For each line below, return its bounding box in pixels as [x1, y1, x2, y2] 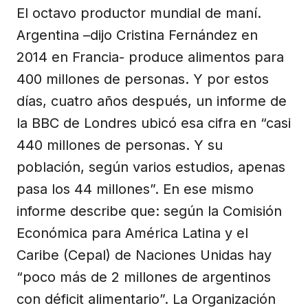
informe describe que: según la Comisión [16, 202, 282, 219]
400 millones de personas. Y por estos [16, 70, 269, 87]
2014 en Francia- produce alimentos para [16, 48, 284, 65]
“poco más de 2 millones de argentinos [16, 268, 271, 285]
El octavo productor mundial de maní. [16, 4, 261, 21]
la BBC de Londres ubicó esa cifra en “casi [16, 114, 291, 131]
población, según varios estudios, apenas [16, 158, 285, 175]
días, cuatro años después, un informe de [16, 92, 287, 109]
